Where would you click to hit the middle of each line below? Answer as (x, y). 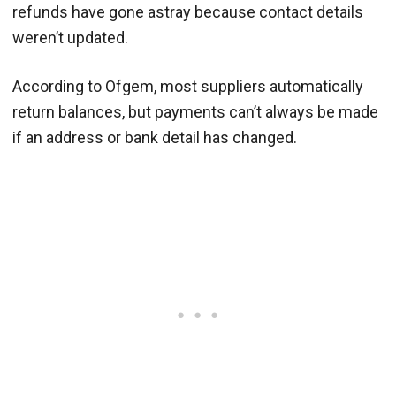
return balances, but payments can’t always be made (195, 112)
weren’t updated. (70, 38)
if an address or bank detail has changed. (155, 138)
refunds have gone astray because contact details (188, 12)
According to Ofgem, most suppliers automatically (188, 87)
